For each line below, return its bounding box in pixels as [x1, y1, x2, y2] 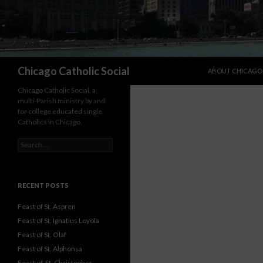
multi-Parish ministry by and [18, 96, 105, 105]
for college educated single [18, 107, 102, 116]
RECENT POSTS [18, 181, 69, 189]
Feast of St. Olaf [18, 230, 66, 239]
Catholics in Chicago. [18, 117, 82, 126]
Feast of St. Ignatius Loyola [18, 216, 99, 225]
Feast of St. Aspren [18, 202, 76, 211]
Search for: [18, 139, 52, 147]
